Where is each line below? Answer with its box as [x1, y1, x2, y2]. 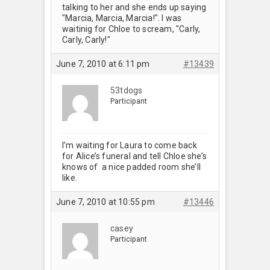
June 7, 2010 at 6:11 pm [56, 58, 150, 69]
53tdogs [110, 85, 143, 95]
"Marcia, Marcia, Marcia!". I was [62, 13, 182, 23]
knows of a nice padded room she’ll [62, 162, 201, 172]
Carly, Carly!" [62, 34, 110, 45]
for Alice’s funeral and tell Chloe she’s [62, 151, 207, 161]
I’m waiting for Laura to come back [62, 140, 197, 150]
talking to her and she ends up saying [62, 2, 207, 12]
